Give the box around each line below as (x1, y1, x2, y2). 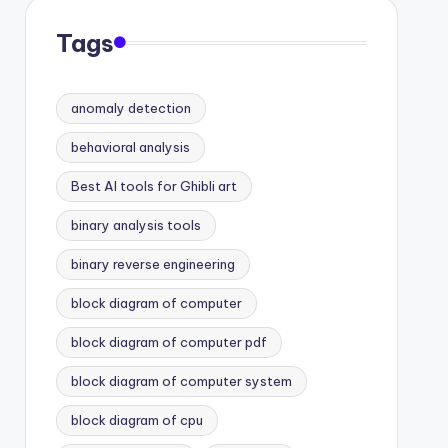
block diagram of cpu (70, 411, 203, 428)
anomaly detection (70, 99, 191, 116)
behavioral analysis (70, 138, 190, 155)
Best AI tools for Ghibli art (70, 177, 237, 194)
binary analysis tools (70, 216, 201, 233)
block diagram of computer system (70, 372, 292, 389)
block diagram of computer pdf (70, 333, 267, 350)
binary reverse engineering (70, 255, 235, 272)
